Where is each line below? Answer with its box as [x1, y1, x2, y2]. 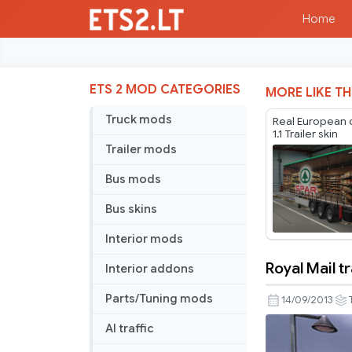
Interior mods [105, 232, 183, 247]
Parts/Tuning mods [105, 291, 213, 306]
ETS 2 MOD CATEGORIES [90, 82, 240, 98]
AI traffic [105, 321, 154, 336]
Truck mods [105, 112, 172, 127]
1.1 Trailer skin [273, 127, 338, 141]
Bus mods [105, 172, 161, 187]
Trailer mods [105, 142, 177, 157]
